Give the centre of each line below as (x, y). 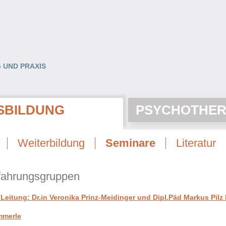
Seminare (130, 143)
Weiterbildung (51, 143)
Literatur (196, 143)
